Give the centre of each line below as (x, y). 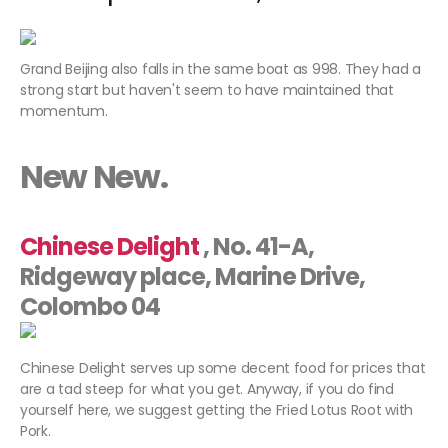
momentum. (64, 111)
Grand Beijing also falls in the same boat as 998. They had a (220, 69)
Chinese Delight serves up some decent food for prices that (223, 368)
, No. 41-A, (257, 247)
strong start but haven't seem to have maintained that (207, 90)
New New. (94, 177)
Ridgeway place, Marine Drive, (193, 277)
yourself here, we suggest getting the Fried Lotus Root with (217, 410)
